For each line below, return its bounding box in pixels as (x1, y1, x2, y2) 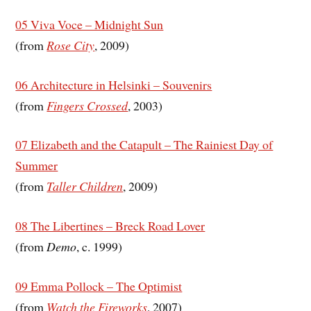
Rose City (47, 36, 95, 53)
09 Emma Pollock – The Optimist (15, 278, 183, 295)
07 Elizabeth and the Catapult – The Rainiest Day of (15, 136, 274, 153)
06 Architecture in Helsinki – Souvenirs (15, 76, 212, 93)
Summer (15, 157, 58, 174)
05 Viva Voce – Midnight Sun (15, 15, 164, 33)
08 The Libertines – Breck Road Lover (15, 217, 205, 235)
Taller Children (47, 178, 124, 195)
